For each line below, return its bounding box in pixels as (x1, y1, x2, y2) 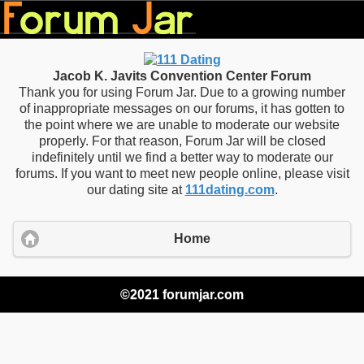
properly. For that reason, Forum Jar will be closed (38, 134, 326, 148)
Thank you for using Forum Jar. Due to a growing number (19, 85, 345, 99)
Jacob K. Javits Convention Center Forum (53, 69, 311, 83)
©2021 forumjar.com (120, 287, 244, 301)
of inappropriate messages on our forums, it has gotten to (19, 102, 344, 115)
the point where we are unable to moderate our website (24, 118, 340, 132)
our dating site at (86, 183, 185, 197)
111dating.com (184, 183, 275, 197)
